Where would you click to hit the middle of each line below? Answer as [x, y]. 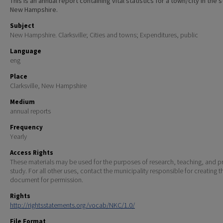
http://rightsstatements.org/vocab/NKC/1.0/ [72, 205]
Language [26, 51]
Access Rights [32, 153]
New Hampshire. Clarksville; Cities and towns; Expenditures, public [104, 35]
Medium [22, 102]
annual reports [30, 111]
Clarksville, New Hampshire [48, 86]
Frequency [26, 127]
